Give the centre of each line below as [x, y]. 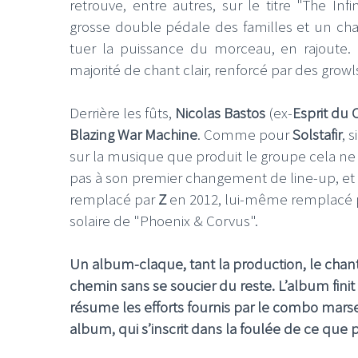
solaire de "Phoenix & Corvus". [164, 221]
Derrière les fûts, [122, 113]
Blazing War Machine [133, 135]
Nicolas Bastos [220, 113]
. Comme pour [245, 135]
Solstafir [317, 135]
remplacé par [112, 199]
